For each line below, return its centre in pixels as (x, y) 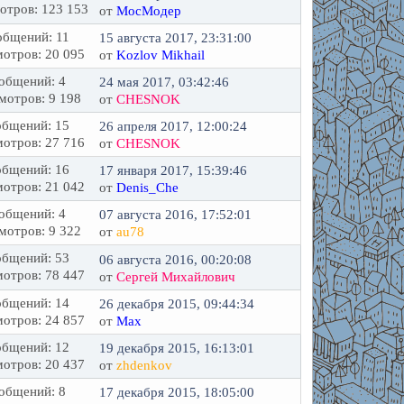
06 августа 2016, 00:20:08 (176, 259)
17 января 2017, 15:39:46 (174, 170)
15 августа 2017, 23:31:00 (176, 38)
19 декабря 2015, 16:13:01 (177, 348)
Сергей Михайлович (176, 276)
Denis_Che (148, 188)
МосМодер (149, 10)
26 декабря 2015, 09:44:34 (177, 304)
